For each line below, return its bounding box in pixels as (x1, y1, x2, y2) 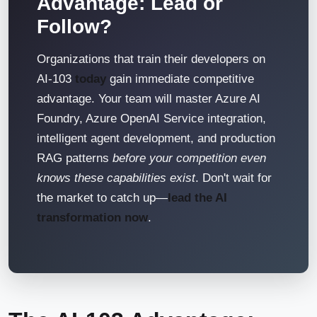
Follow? (37, 16, 112, 38)
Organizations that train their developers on (37, 52, 265, 66)
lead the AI (168, 191, 227, 204)
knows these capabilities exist (37, 171, 195, 185)
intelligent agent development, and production (37, 132, 275, 145)
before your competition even (113, 151, 266, 165)
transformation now (37, 211, 148, 224)
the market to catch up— (37, 191, 168, 204)
